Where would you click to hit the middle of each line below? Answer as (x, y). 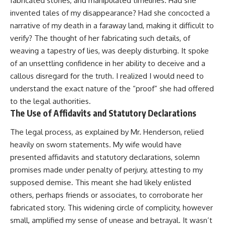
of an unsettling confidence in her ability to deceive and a (108, 63)
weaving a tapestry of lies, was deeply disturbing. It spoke (109, 50)
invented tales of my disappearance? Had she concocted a (110, 13)
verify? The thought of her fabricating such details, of (100, 38)
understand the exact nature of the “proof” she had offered (112, 88)
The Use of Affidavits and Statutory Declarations (103, 113)
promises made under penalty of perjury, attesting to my (106, 170)
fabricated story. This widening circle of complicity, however (111, 208)
